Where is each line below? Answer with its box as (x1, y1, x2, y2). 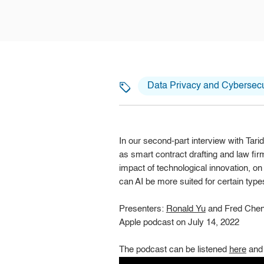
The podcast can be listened (118, 246, 229, 254)
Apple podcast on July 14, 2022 (118, 219, 239, 227)
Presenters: (118, 205, 166, 213)
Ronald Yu (166, 205, 206, 213)
